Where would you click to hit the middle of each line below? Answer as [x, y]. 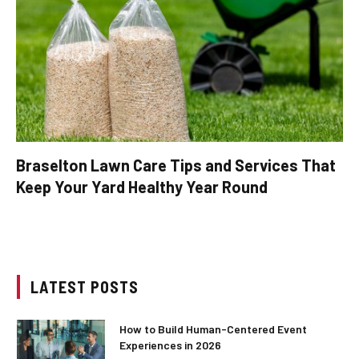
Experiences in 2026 [170, 345]
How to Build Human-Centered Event [213, 329]
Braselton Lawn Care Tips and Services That [176, 165]
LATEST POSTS [85, 286]
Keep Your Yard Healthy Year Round [142, 186]
